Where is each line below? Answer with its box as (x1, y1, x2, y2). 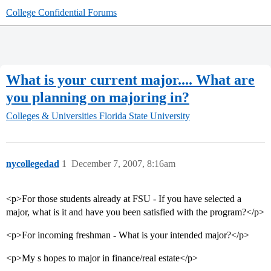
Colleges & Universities (6, 111, 97, 122)
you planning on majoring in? (6, 89, 189, 105)
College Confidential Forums (6, 7, 117, 18)
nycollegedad (6, 158, 59, 169)
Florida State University (99, 111, 190, 122)
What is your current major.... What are (6, 71, 255, 88)
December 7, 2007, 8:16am (71, 158, 175, 169)
